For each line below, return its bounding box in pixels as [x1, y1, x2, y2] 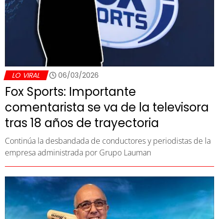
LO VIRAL [11, 70, 42, 80]
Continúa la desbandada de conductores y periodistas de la [5, 135, 211, 146]
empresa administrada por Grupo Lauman [5, 147, 151, 158]
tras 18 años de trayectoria [5, 114, 159, 131]
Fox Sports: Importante [5, 83, 136, 100]
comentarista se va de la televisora [5, 99, 209, 115]
